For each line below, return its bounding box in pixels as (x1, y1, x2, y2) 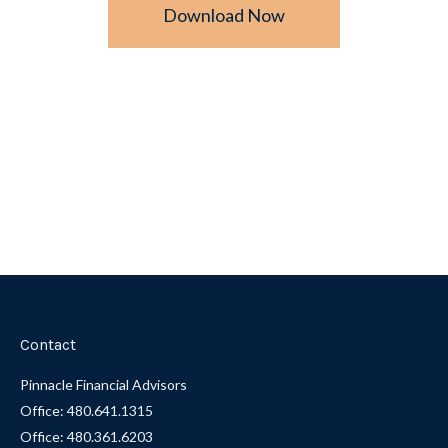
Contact (20, 334, 76, 354)
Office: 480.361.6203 (20, 427, 153, 445)
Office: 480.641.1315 (20, 401, 153, 419)
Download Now (163, 3, 285, 26)
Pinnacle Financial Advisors (20, 375, 187, 393)
